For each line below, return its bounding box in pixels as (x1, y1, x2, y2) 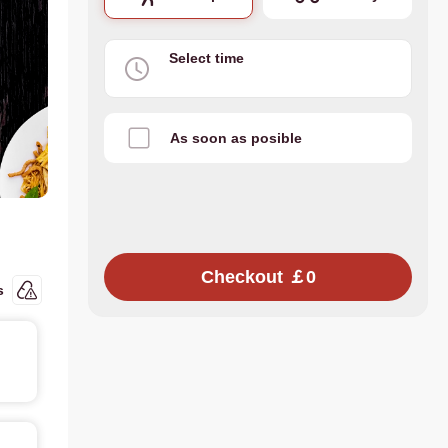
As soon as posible (170, 130, 302, 146)
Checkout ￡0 (287, 267, 316, 287)
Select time (169, 50, 244, 66)
